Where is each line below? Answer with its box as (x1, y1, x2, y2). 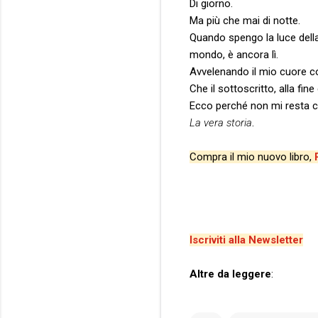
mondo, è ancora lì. (190, 48, 278, 61)
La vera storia (190, 116, 252, 129)
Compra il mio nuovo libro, (190, 150, 314, 163)
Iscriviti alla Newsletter (190, 233, 303, 246)
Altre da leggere (190, 267, 271, 280)
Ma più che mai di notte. (190, 13, 300, 27)
